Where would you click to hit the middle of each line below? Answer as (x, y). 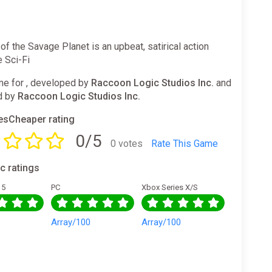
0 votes (127, 143)
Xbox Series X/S (170, 187)
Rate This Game (185, 143)
